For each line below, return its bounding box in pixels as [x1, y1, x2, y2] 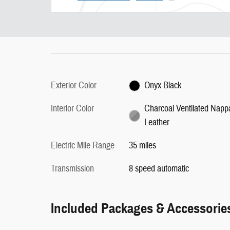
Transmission [51, 162, 94, 175]
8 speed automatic [128, 162, 189, 175]
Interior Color [51, 102, 94, 114]
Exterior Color [51, 79, 97, 91]
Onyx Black [144, 79, 182, 91]
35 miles [128, 139, 156, 151]
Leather [144, 116, 170, 128]
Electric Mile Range [51, 139, 114, 151]
